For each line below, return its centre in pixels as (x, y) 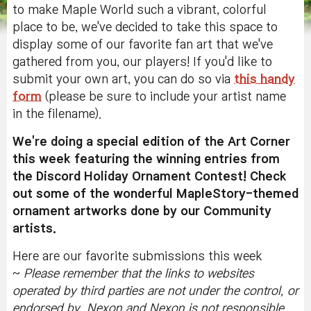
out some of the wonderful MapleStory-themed (155, 194)
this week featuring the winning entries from (146, 159)
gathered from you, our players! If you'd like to (142, 62)
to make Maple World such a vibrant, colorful (140, 10)
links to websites (209, 274)
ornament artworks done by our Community (142, 211)
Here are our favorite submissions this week (137, 257)
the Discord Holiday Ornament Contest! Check (150, 177)
